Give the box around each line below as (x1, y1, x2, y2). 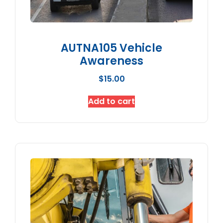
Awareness (80, 53, 143, 69)
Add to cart (88, 96, 135, 107)
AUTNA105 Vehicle (61, 40, 162, 56)
